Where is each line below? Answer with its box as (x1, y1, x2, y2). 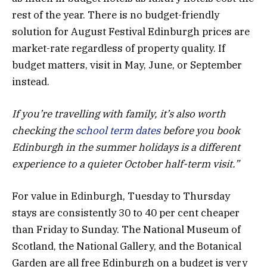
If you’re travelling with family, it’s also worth (12, 107, 226, 120)
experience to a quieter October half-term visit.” (12, 157, 240, 170)
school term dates (76, 123, 160, 137)
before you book (160, 123, 240, 137)
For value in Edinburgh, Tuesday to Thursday (12, 190, 230, 203)
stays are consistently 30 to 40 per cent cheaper (12, 206, 240, 220)
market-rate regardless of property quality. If (12, 41, 225, 55)
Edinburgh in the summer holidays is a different (12, 140, 240, 154)
